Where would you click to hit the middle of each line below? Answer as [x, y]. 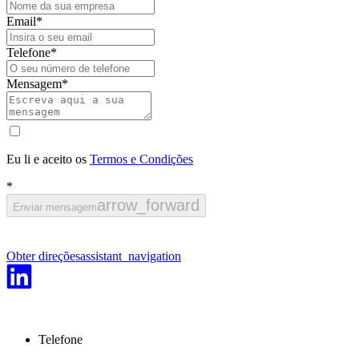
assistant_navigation [131, 256]
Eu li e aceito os [48, 159]
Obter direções [43, 256]
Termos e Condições [141, 159]
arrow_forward [148, 205]
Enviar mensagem [55, 207]
